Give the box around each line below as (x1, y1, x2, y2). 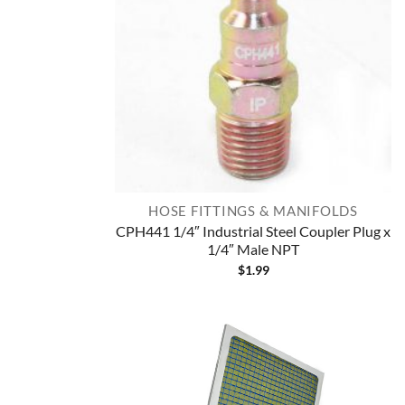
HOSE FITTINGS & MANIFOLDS (148, 202, 358, 220)
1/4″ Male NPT (207, 240, 299, 258)
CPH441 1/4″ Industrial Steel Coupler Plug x (116, 221, 391, 240)
